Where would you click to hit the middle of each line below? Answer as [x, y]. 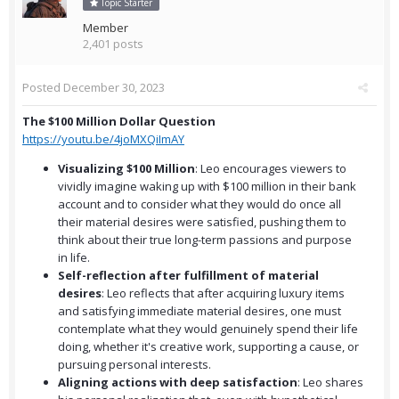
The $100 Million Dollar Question [119, 122]
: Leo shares [330, 383]
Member [106, 28]
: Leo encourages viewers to [271, 169]
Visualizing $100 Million [126, 169]
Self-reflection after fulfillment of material [188, 276]
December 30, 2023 [114, 88]
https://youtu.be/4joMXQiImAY [103, 139]
